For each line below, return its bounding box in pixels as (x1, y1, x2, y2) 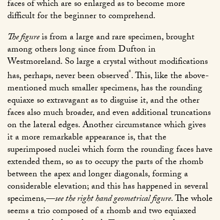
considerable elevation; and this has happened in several (7, 179, 208, 195)
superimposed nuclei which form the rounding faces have (7, 142, 213, 158)
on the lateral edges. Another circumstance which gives (7, 118, 206, 134)
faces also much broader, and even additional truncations (7, 106, 211, 121)
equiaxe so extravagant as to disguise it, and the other (7, 93, 199, 109)
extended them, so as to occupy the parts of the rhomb (7, 155, 203, 170)
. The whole (171, 192, 213, 207)
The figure (7, 30, 39, 46)
